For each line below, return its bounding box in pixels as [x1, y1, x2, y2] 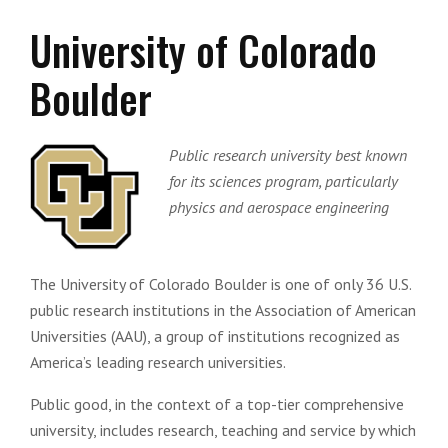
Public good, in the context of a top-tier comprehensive [30, 394, 404, 415]
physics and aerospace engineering [169, 197, 390, 217]
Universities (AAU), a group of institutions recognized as [30, 326, 400, 347]
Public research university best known [169, 145, 408, 165]
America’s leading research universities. [30, 352, 286, 373]
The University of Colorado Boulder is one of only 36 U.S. [30, 274, 411, 295]
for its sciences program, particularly [169, 171, 399, 191]
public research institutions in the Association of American [30, 300, 416, 321]
